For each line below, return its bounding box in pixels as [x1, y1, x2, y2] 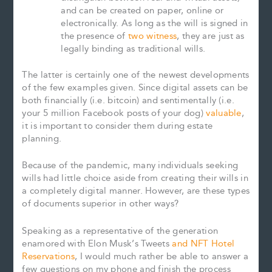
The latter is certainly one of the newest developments [22, 67, 250, 82]
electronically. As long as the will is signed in [61, 16, 248, 31]
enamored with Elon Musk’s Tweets [22, 236, 172, 251]
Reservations [22, 249, 75, 263]
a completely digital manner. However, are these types [22, 184, 250, 199]
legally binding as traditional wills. [61, 42, 206, 56]
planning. [22, 131, 62, 146]
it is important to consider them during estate [22, 118, 213, 133]
